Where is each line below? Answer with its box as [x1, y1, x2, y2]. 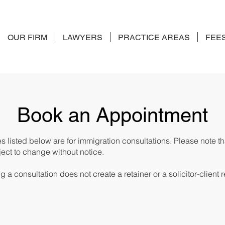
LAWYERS [62, 33, 102, 42]
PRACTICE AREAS [118, 33, 190, 42]
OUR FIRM [7, 33, 47, 42]
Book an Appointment [17, 103, 208, 127]
